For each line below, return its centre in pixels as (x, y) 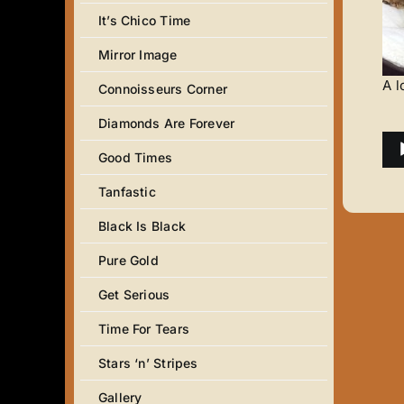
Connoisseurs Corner (163, 89)
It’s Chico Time (145, 20)
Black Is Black (142, 226)
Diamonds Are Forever (167, 123)
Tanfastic (127, 192)
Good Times (136, 157)
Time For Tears (144, 329)
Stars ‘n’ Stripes (148, 363)
